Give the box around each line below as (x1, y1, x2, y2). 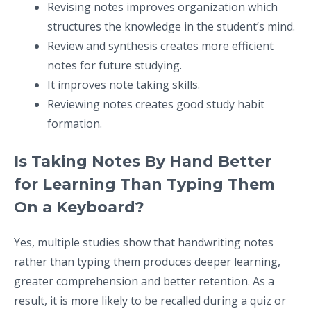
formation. (47, 115, 102, 131)
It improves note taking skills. (47, 76, 200, 92)
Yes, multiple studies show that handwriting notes (14, 234, 274, 250)
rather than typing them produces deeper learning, (14, 253, 280, 269)
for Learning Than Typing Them (14, 174, 275, 194)
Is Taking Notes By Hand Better (14, 151, 271, 171)
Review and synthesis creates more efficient (47, 37, 274, 53)
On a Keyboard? (14, 197, 144, 217)
